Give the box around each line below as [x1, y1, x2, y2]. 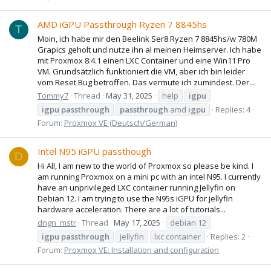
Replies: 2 [211, 230, 246, 242]
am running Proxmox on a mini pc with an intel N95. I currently [38, 171, 261, 182]
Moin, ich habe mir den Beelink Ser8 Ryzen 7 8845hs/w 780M [38, 33, 257, 44]
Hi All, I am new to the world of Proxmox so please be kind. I [38, 160, 253, 171]
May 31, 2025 [106, 90, 152, 101]
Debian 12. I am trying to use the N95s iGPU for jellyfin [38, 192, 233, 204]
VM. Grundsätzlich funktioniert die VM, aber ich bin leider [38, 65, 245, 77]
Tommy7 [38, 90, 68, 101]
